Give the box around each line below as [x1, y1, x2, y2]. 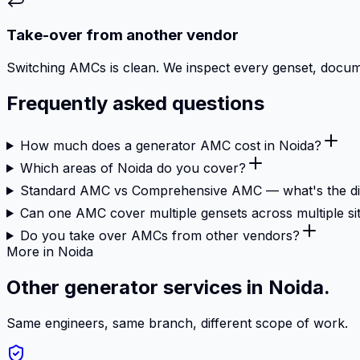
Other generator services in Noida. [6, 275, 330, 299]
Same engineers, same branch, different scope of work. [6, 314, 348, 331]
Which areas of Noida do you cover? [19, 159, 246, 176]
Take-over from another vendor [6, 26, 239, 45]
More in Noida [6, 243, 93, 260]
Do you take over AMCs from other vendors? [19, 227, 300, 243]
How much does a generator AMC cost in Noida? [19, 137, 321, 153]
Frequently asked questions [6, 91, 264, 115]
